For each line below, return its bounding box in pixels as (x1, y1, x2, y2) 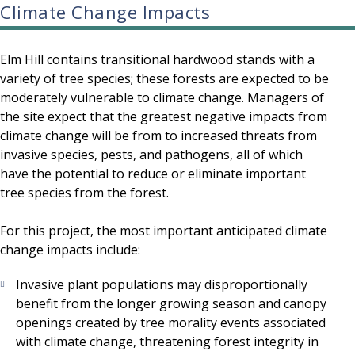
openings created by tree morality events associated (16, 314, 326, 332)
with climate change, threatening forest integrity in (16, 333, 319, 351)
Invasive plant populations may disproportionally (16, 276, 307, 294)
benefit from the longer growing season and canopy (16, 295, 326, 313)
